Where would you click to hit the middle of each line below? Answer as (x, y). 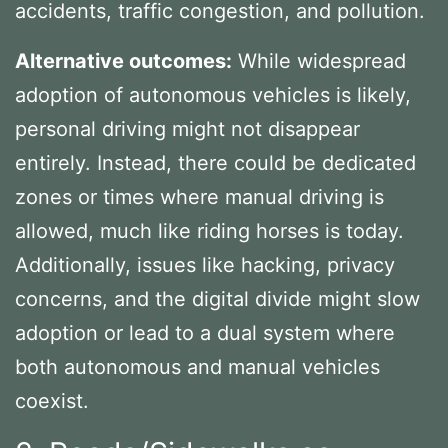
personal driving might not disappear (187, 128)
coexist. (52, 400)
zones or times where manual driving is (199, 196)
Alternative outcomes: (123, 60)
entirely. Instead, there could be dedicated (215, 162)
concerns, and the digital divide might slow (217, 298)
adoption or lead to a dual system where (205, 332)
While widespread (319, 60)
